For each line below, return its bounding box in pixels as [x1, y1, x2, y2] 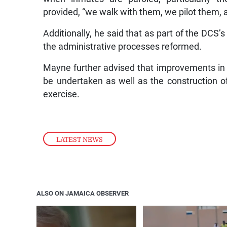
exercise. [43, 89, 80, 99]
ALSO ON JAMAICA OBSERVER [36, 190, 129, 198]
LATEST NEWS [56, 135, 103, 143]
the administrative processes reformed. [43, 41, 202, 52]
